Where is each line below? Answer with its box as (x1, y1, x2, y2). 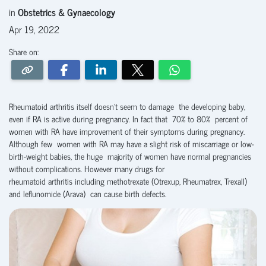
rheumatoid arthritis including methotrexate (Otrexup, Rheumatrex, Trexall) (9, 174, 247, 188)
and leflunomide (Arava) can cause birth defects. (9, 186, 166, 200)
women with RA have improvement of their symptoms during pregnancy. (9, 124, 245, 138)
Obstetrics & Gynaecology (18, 4, 115, 20)
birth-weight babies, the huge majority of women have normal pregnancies (9, 149, 251, 163)
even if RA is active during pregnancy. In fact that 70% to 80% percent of (9, 112, 248, 125)
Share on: (9, 45, 39, 58)
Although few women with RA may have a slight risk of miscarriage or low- (9, 137, 254, 150)
